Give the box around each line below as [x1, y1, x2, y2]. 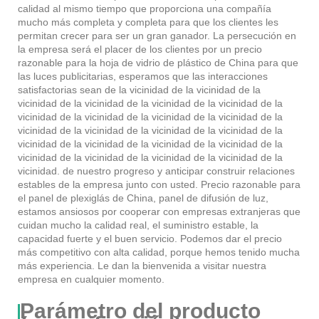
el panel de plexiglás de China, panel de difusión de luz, [18, 192, 268, 204]
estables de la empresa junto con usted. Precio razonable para [18, 179, 300, 191]
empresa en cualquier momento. [18, 273, 164, 286]
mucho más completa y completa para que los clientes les [18, 16, 278, 28]
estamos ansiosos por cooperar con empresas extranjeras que [18, 206, 300, 218]
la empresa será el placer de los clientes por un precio [18, 43, 262, 56]
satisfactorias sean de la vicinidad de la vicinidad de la [18, 84, 261, 96]
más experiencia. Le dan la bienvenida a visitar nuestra [18, 260, 266, 272]
